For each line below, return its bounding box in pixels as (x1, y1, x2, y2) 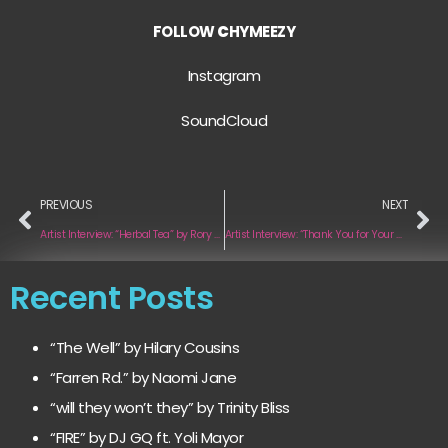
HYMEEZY (228, 21, 296, 43)
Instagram (187, 65, 261, 87)
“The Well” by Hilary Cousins (50, 337, 239, 359)
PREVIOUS (40, 196, 92, 214)
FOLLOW (152, 21, 218, 43)
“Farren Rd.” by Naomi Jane (50, 367, 236, 389)
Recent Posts (10, 275, 213, 321)
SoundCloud (181, 109, 267, 131)
